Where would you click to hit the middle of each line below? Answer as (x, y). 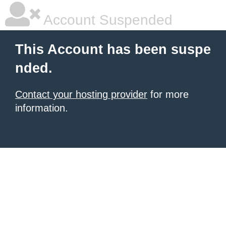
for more (168, 94)
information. (42, 108)
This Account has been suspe (113, 49)
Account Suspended (106, 20)
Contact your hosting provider (81, 94)
